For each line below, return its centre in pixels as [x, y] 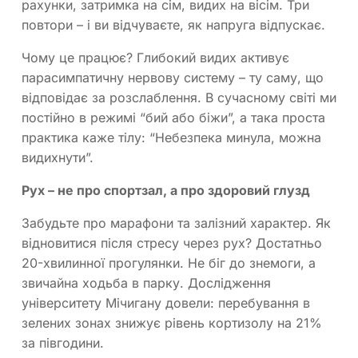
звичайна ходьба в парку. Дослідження [146, 282]
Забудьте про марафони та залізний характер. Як [176, 223]
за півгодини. [63, 342]
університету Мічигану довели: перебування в [166, 302]
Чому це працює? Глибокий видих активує [155, 57]
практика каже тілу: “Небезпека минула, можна [171, 137]
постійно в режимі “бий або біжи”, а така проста [173, 117]
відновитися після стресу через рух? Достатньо [172, 243]
